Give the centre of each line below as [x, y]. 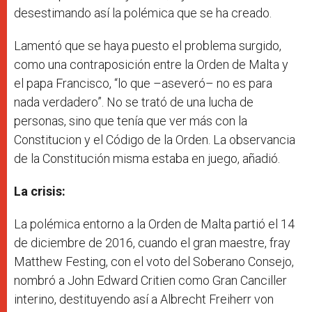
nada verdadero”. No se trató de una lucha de [134, 102]
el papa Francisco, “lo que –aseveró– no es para [143, 83]
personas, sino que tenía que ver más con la [131, 120]
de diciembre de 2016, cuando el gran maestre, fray [152, 242]
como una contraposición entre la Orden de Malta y [151, 64]
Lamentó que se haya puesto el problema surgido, [148, 45]
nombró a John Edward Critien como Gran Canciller [150, 280]
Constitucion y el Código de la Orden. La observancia [155, 139]
